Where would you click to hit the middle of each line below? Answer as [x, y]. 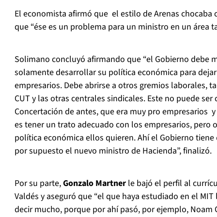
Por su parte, [39, 184]
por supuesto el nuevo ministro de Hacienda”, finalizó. [113, 151]
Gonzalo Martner [94, 184]
